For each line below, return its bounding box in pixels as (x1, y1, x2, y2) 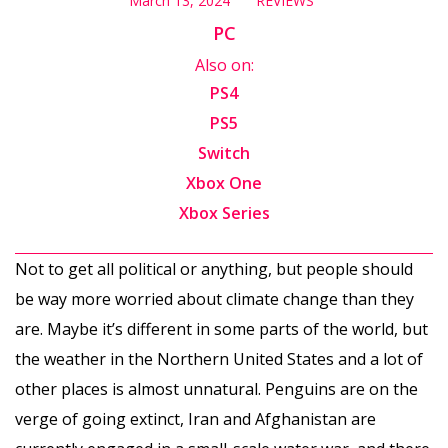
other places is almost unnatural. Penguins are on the (15, 377, 418, 400)
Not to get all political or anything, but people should (15, 257, 413, 280)
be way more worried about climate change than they (15, 287, 414, 310)
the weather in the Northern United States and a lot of (15, 347, 423, 370)
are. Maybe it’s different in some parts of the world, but (15, 317, 428, 340)
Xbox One (186, 171, 262, 194)
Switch (198, 141, 250, 164)
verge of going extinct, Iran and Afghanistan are (15, 407, 376, 430)
